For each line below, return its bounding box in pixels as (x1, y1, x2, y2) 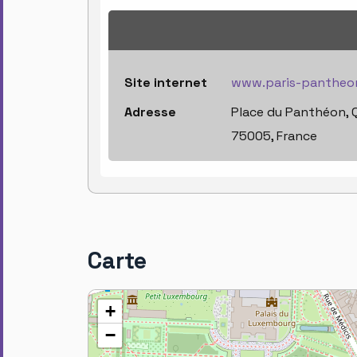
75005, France (231, 127, 317, 145)
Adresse (124, 104, 176, 121)
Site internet (124, 74, 207, 92)
